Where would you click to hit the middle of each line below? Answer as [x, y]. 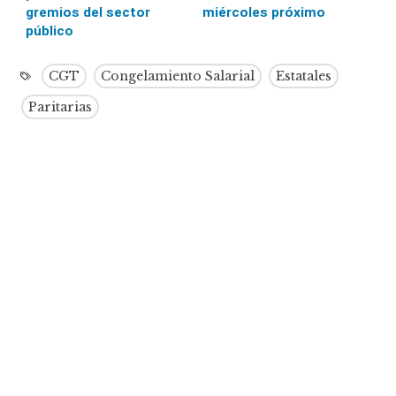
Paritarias [61, 107]
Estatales [304, 76]
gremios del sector [88, 12]
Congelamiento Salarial [178, 76]
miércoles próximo [263, 12]
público [50, 30]
